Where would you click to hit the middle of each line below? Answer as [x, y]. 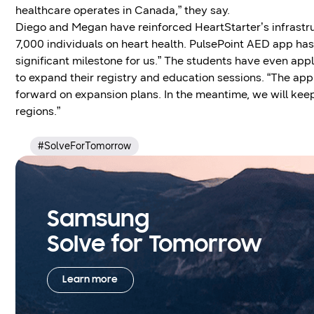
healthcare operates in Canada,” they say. [122, 10]
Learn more [90, 280]
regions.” [37, 111]
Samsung [98, 220]
